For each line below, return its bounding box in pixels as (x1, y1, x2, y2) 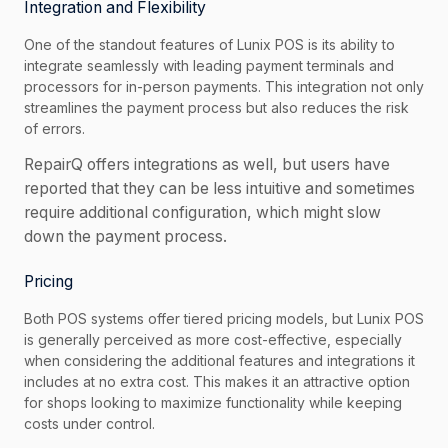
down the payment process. (24, 227, 227, 247)
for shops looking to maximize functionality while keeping (24, 394, 402, 412)
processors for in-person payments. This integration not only (24, 78, 424, 96)
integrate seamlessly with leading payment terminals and (24, 57, 394, 75)
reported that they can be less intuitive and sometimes (24, 179, 415, 199)
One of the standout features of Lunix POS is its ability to (24, 36, 395, 54)
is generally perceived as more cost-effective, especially (24, 331, 402, 349)
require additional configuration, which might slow (24, 203, 381, 223)
